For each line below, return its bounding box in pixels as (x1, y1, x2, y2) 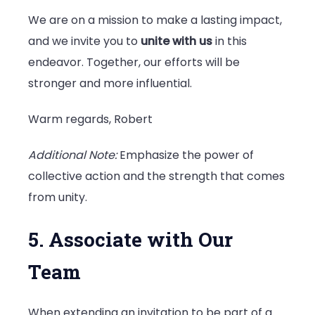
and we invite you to (28, 32, 141, 49)
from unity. (28, 189, 87, 206)
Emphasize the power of (117, 147, 254, 164)
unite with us (141, 32, 212, 49)
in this (212, 32, 247, 49)
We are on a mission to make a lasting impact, (28, 11, 282, 28)
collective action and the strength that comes (28, 168, 285, 185)
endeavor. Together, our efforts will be (28, 53, 240, 70)
